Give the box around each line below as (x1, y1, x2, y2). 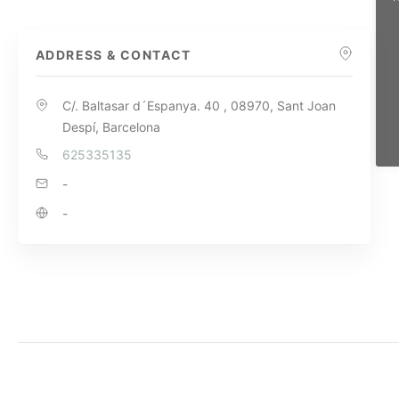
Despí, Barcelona (62, 118, 160, 134)
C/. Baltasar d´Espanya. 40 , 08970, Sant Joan (62, 97, 336, 113)
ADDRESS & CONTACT (36, 46, 191, 62)
